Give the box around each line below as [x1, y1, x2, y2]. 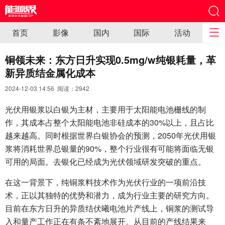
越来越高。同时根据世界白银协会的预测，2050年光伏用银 [5, 130, 216, 141]
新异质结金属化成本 [5, 65, 95, 80]
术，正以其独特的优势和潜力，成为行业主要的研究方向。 [5, 189, 214, 201]
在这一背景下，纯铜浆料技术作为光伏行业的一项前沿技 [5, 176, 206, 188]
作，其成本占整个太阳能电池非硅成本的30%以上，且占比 [5, 117, 214, 128]
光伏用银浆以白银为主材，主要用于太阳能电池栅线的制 [5, 103, 206, 115]
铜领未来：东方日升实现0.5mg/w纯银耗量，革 [5, 52, 216, 67]
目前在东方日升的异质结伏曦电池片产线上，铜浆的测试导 [5, 202, 214, 214]
